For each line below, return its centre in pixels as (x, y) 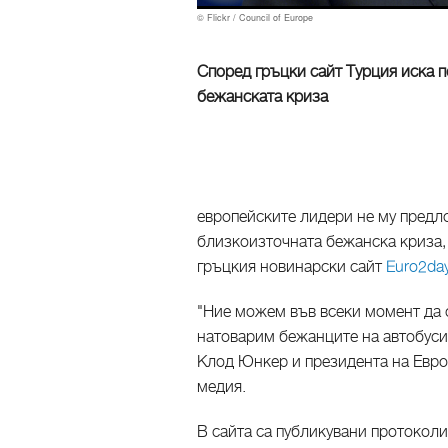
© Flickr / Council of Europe (255, 17)
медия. (223, 387)
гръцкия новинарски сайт (291, 267)
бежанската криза (262, 97)
